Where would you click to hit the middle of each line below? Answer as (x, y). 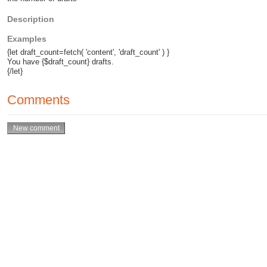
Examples (27, 39)
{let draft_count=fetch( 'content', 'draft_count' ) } (88, 52)
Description (31, 19)
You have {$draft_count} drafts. (60, 62)
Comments (38, 100)
